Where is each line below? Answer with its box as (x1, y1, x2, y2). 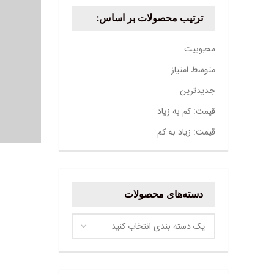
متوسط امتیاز (171, 63, 215, 76)
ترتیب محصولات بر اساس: (97, 11, 203, 25)
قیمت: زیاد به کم (157, 125, 215, 139)
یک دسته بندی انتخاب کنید (111, 220, 205, 233)
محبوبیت (184, 42, 215, 56)
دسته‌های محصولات (124, 187, 203, 201)
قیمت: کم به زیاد (157, 105, 215, 118)
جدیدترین (180, 84, 215, 97)
